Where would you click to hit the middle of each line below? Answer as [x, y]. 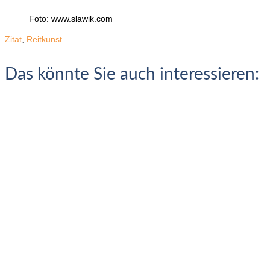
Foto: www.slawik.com [71, 18]
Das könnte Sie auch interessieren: [132, 74]
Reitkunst [44, 39]
